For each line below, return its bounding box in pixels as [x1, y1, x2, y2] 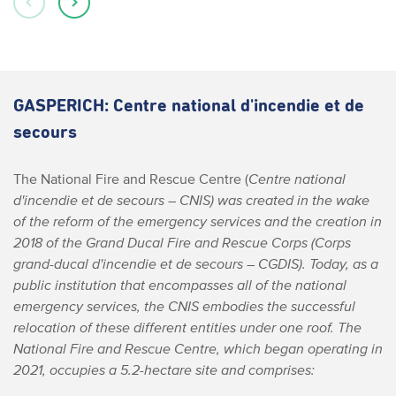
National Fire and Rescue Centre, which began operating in [13, 340, 383, 356]
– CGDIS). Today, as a [243, 255, 378, 271]
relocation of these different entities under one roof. [13, 319, 334, 335]
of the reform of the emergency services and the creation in [13, 213, 382, 229]
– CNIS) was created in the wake [164, 192, 369, 208]
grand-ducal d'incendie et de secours [13, 255, 243, 271]
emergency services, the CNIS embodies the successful [13, 298, 355, 314]
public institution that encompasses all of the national [13, 277, 346, 293]
